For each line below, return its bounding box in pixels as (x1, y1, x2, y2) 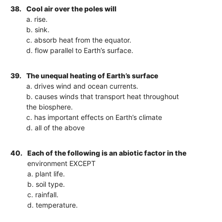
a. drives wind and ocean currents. (26, 81, 139, 90)
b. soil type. (27, 179, 65, 188)
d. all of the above (26, 123, 85, 132)
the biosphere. (26, 102, 73, 111)
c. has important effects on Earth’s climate (26, 112, 163, 121)
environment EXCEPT (27, 159, 96, 167)
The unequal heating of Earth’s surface (26, 71, 159, 80)
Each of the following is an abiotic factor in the (27, 148, 187, 157)
